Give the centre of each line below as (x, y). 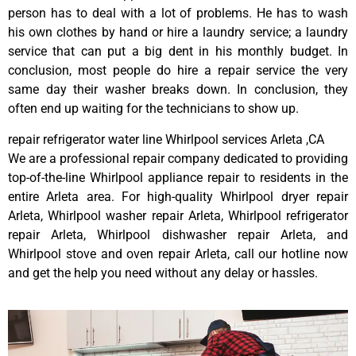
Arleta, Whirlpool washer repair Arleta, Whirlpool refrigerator (178, 215)
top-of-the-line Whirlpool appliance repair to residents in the (178, 177)
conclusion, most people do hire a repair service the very (178, 71)
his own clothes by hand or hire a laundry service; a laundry (178, 33)
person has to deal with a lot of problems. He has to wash (178, 14)
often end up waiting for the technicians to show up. (153, 109)
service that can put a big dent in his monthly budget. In (178, 52)
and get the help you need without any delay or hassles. (163, 273)
